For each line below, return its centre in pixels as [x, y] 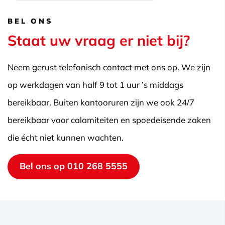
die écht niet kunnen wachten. [66, 137]
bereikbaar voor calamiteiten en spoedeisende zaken [109, 120]
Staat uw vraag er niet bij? [99, 40]
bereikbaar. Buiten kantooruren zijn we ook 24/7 [101, 102]
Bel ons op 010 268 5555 [73, 166]
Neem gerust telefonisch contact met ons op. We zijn [109, 67]
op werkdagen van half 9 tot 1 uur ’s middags [95, 84]
